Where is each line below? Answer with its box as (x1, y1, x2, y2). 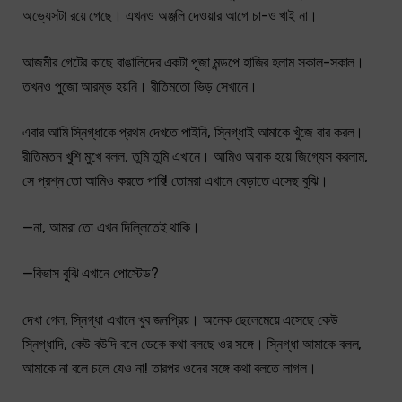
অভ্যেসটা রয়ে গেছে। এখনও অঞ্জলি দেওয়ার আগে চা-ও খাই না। (22, 6, 318, 24)
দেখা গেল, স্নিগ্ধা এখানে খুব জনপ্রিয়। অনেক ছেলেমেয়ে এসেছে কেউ (22, 311, 338, 329)
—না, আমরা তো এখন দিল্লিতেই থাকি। (22, 218, 201, 236)
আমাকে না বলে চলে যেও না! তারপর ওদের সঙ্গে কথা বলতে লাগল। (22, 360, 317, 378)
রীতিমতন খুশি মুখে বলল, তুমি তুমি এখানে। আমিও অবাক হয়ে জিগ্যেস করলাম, (22, 148, 369, 166)
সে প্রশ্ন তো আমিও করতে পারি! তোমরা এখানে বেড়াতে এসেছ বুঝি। (22, 172, 328, 190)
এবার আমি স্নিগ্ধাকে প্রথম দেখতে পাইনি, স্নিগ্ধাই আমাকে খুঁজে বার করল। (22, 124, 364, 142)
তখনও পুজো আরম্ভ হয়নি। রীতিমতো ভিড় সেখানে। (22, 77, 258, 95)
